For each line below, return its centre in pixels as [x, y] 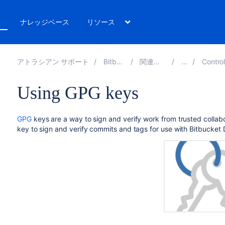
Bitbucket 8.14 [110, 62]
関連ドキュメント [147, 62]
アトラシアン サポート [53, 62]
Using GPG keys [78, 93]
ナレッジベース [45, 22]
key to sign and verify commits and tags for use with [103, 129]
